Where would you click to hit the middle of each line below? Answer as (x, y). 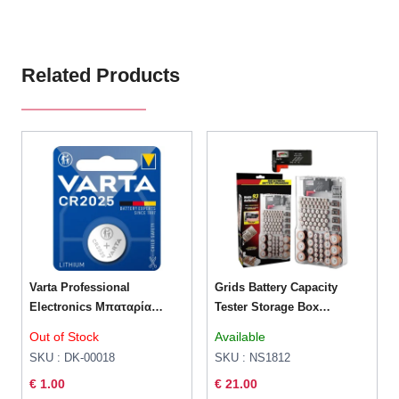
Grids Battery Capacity (277, 288)
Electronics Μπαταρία (91, 307)
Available (240, 337)
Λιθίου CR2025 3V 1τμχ (93, 327)
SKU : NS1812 (253, 358)
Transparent (248, 327)
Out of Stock (65, 337)
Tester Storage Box (267, 307)
